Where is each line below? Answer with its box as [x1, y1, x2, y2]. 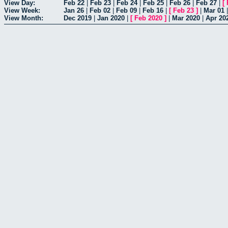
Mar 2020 [172, 14, 200, 22]
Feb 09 [116, 6, 137, 14]
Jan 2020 [97, 14, 125, 22]
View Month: [4, 14, 43, 22]
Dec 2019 [64, 14, 92, 22]
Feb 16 [142, 6, 163, 14]
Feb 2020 [134, 14, 162, 22]
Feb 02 [90, 6, 110, 14]
